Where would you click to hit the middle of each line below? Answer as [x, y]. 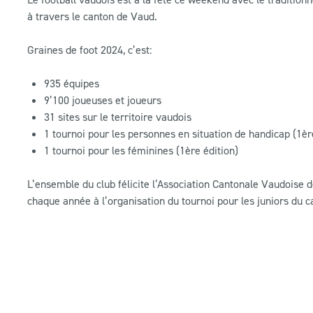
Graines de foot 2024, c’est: [89, 49]
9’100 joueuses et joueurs [103, 100]
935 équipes [72, 83]
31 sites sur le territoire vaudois [118, 116]
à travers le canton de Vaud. [92, 16]
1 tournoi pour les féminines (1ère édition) [141, 150]
